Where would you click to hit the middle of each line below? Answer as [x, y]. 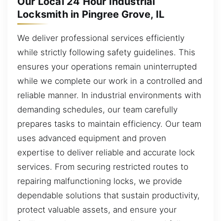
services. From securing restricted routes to [103, 166]
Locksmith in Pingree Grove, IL [91, 14]
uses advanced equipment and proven [92, 138]
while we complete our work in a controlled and [110, 81]
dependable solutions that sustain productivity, [109, 195]
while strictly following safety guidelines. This [106, 52]
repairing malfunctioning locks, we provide [100, 181]
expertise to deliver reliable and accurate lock [106, 152]
